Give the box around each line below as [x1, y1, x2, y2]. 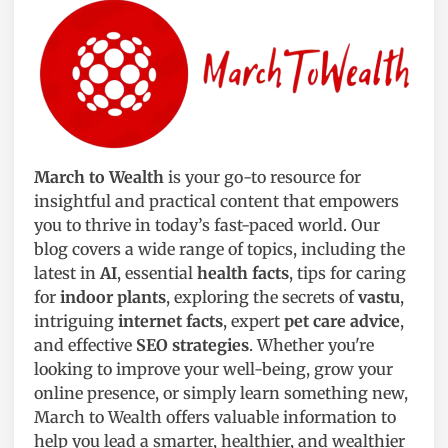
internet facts [118, 310, 223, 331]
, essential [117, 262, 197, 283]
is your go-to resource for [164, 166, 361, 187]
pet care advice [284, 310, 400, 331]
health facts [197, 262, 289, 283]
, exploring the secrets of [166, 286, 358, 307]
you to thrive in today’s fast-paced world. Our [34, 214, 380, 235]
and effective [34, 334, 136, 355]
